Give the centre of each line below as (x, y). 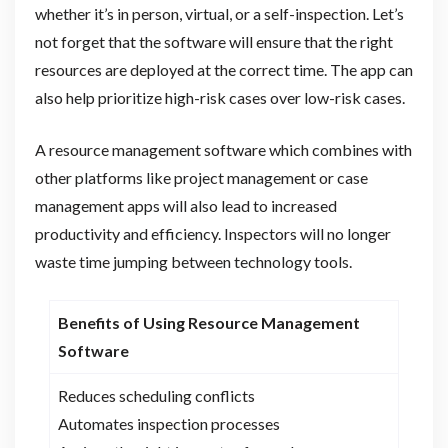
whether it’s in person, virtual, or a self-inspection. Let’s (219, 13)
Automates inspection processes (168, 423)
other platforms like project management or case (201, 177)
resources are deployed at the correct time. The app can (223, 69)
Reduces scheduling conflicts (156, 395)
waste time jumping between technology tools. (193, 261)
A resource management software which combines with (223, 149)
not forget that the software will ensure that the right (213, 41)
